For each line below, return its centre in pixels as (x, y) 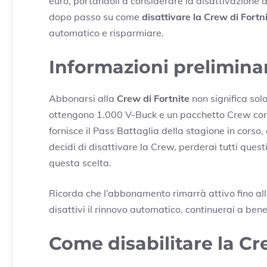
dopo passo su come (95, 17)
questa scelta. (80, 163)
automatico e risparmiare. (106, 33)
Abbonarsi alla (83, 99)
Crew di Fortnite (153, 99)
